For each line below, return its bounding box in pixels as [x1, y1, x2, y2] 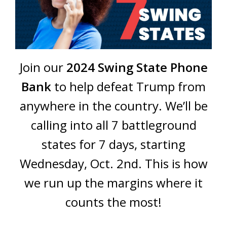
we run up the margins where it [24, 174, 203, 191]
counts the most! [65, 193, 162, 210]
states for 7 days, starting [42, 135, 185, 153]
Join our [19, 58, 66, 75]
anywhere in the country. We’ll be [19, 97, 208, 114]
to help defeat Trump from [51, 78, 206, 95]
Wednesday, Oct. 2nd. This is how [19, 155, 208, 172]
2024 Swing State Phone [66, 58, 208, 75]
